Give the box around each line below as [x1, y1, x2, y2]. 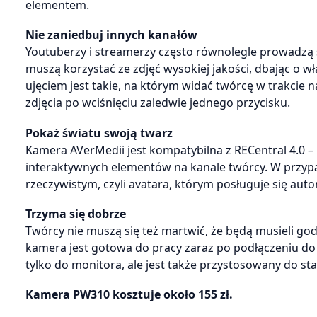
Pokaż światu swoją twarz [25, 125, 173, 141]
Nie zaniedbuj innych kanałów [25, 27, 197, 43]
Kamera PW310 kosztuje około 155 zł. [25, 287, 233, 303]
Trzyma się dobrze [25, 206, 126, 222]
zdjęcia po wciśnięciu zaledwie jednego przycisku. [25, 95, 290, 111]
